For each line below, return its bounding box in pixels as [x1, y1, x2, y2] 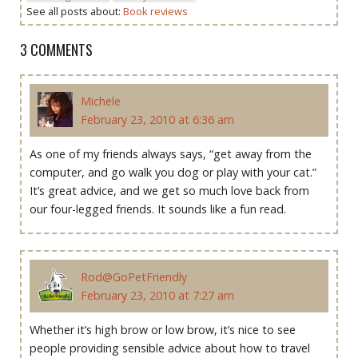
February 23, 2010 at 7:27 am [81, 288, 234, 304]
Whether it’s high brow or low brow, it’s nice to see [30, 322, 296, 338]
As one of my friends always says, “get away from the [30, 146, 312, 162]
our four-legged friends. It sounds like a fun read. [30, 201, 286, 217]
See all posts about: [26, 4, 123, 19]
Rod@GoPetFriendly [81, 269, 187, 285]
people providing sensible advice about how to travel [30, 340, 310, 356]
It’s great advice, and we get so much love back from [30, 183, 309, 199]
